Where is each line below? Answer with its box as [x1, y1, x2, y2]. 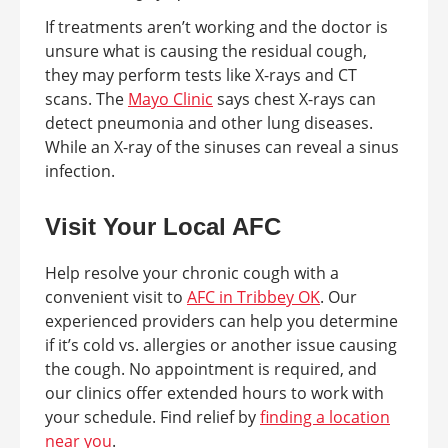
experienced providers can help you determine [45, 310, 398, 332]
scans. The [45, 88, 128, 110]
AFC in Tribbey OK [187, 286, 320, 308]
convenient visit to [45, 286, 187, 308]
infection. [45, 160, 115, 182]
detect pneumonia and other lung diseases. [45, 112, 373, 134]
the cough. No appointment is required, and [45, 358, 377, 380]
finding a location [260, 406, 390, 428]
